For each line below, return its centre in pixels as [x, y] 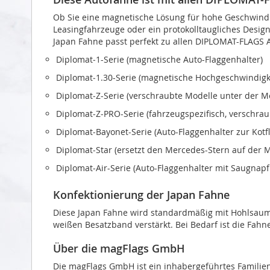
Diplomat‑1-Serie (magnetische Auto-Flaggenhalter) [159, 59]
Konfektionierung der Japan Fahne [141, 194]
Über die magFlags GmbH [119, 248]
